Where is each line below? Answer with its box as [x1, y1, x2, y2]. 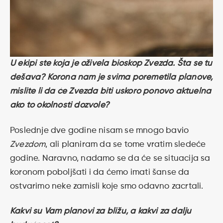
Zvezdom [10, 140, 46, 149]
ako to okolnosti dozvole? [10, 101, 109, 110]
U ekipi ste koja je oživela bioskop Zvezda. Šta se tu [10, 59, 213, 68]
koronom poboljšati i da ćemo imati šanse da [10, 168, 190, 177]
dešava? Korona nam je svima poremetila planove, [10, 73, 213, 82]
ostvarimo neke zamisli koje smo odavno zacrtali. [10, 182, 204, 191]
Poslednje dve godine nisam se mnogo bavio [10, 126, 189, 135]
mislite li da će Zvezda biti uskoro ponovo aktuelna [10, 87, 212, 96]
